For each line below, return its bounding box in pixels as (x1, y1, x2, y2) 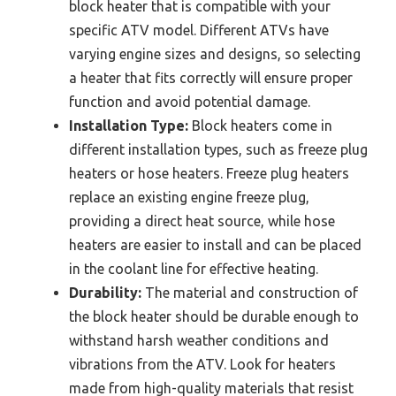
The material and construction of (141, 285, 358, 301)
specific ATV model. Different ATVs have (69, 22, 329, 39)
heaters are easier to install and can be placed (69, 237, 362, 254)
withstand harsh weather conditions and (69, 332, 329, 349)
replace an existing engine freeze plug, (69, 189, 309, 206)
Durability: (69, 285, 141, 301)
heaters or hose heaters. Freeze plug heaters (69, 165, 349, 182)
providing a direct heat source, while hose (69, 213, 335, 230)
